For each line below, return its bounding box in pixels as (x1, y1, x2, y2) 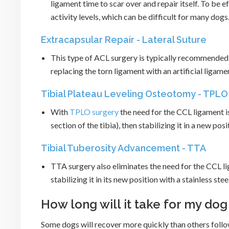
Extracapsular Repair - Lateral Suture (41, 34, 207, 45)
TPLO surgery (70, 107, 119, 117)
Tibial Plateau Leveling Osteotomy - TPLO (41, 88, 228, 100)
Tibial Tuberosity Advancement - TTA (41, 143, 206, 154)
